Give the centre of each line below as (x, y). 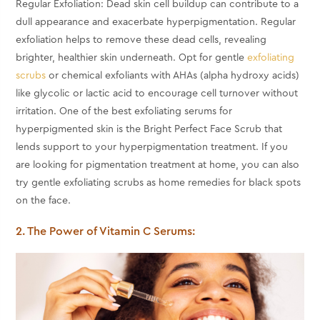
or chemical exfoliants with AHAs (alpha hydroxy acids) (173, 75)
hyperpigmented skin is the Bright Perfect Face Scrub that (149, 129)
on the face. (44, 200)
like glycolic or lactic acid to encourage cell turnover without (157, 93)
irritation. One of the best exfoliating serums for (124, 111)
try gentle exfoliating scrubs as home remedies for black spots (159, 182)
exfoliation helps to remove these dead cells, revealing (141, 40)
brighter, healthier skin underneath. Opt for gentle (132, 57)
